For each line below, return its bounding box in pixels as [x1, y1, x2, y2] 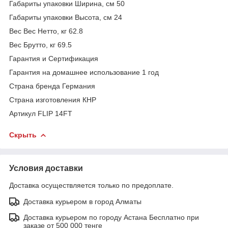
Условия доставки [9, 163, 83, 173]
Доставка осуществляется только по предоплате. [9, 181, 174, 189]
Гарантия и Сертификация [9, 54, 98, 63]
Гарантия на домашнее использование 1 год [9, 68, 159, 76]
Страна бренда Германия [9, 81, 95, 90]
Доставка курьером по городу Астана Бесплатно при [23, 213, 199, 221]
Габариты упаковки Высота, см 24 [9, 13, 122, 21]
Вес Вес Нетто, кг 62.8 [9, 26, 85, 35]
